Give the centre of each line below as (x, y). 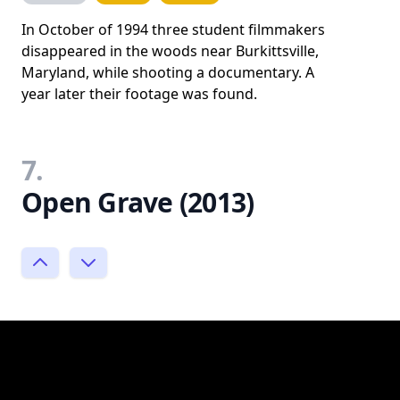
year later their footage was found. (139, 93)
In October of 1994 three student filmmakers (173, 29)
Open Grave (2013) (138, 202)
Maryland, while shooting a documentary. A (168, 72)
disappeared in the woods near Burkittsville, (170, 50)
